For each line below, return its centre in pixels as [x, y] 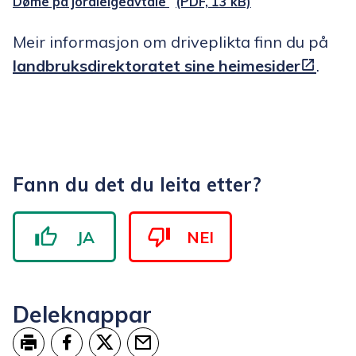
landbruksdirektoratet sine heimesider [157, 66]
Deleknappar [82, 314]
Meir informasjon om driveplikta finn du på [170, 42]
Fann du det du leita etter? [137, 185]
